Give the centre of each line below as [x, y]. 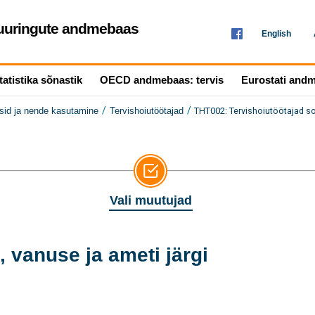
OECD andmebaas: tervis [162, 80]
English [276, 34]
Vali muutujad [150, 200]
